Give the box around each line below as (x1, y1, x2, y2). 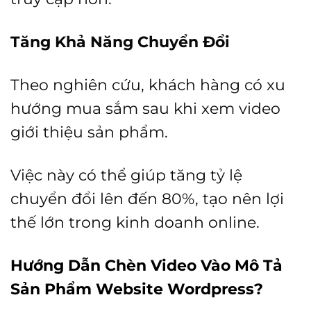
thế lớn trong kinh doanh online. (10, 213, 260, 232)
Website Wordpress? (96, 280, 263, 299)
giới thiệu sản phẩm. (10, 123, 168, 142)
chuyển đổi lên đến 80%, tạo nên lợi (10, 190, 284, 208)
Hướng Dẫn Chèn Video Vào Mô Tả (10, 256, 283, 275)
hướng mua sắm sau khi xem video (10, 99, 280, 118)
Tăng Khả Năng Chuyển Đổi (10, 33, 230, 51)
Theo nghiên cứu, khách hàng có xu (10, 76, 285, 94)
